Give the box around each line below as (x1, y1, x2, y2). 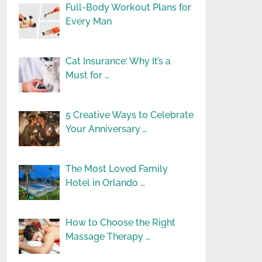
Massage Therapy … (65, 231, 151, 242)
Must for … (65, 70, 110, 81)
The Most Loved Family (65, 163, 168, 174)
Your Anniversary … (65, 123, 148, 135)
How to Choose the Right (65, 217, 176, 228)
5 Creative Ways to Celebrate (65, 109, 194, 120)
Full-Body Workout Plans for (65, 2, 192, 13)
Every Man (65, 16, 112, 27)
